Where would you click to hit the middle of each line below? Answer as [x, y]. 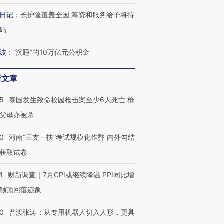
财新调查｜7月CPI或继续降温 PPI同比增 [71, 175]
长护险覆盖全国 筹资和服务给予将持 [77, 15]
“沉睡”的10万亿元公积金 [51, 52]
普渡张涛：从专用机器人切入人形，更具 [72, 212]
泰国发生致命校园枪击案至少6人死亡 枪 [72, 100]
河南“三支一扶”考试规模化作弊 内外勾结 [72, 137]
